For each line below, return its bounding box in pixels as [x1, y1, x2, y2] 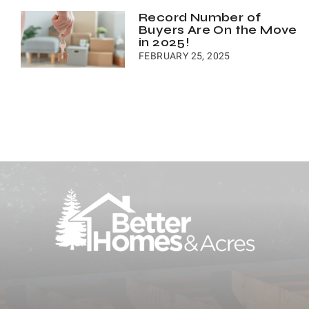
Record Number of [138, 9, 261, 25]
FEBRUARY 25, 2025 [138, 50, 230, 61]
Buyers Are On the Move [138, 21, 297, 37]
